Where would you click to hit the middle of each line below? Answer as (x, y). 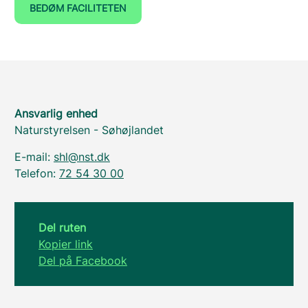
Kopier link (66, 244)
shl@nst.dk (82, 157)
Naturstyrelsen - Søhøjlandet (89, 130)
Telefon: (37, 173)
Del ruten (62, 228)
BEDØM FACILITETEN (78, 8)
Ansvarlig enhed (56, 113)
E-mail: (34, 157)
